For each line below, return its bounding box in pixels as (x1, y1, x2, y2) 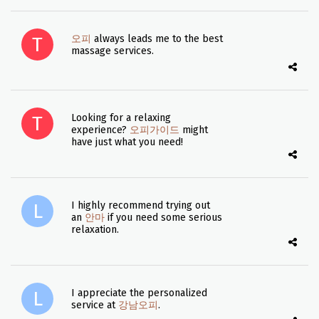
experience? (70, 124, 130, 136)
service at (70, 299, 118, 311)
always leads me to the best (93, 33, 223, 45)
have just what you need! (70, 136, 183, 148)
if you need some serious (104, 211, 222, 224)
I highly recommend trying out (70, 199, 210, 211)
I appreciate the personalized (70, 287, 207, 299)
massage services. (70, 45, 154, 57)
